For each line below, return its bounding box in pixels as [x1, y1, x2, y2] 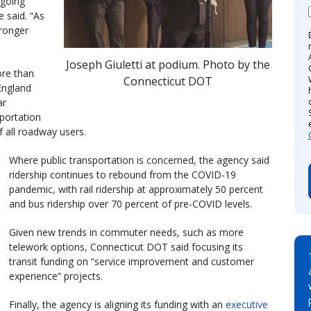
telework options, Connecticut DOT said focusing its [9, 239, 243, 253]
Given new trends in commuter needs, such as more [9, 225, 244, 239]
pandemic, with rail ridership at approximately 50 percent [9, 182, 263, 196]
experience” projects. [9, 269, 103, 283]
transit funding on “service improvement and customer [9, 254, 254, 268]
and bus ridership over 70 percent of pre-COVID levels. [9, 196, 252, 210]
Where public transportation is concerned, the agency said [9, 153, 269, 167]
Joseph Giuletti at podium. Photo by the [65, 57, 270, 73]
